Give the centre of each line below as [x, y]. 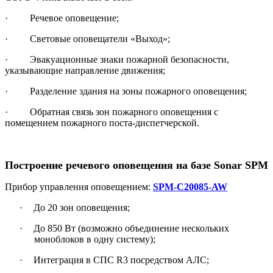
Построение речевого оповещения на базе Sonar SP [131, 165]
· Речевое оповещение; [62, 18]
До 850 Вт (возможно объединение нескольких [131, 229]
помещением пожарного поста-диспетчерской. [102, 123]
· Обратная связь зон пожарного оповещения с [112, 112]
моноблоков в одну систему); [95, 239]
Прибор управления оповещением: [79, 187]
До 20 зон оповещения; [82, 208]
